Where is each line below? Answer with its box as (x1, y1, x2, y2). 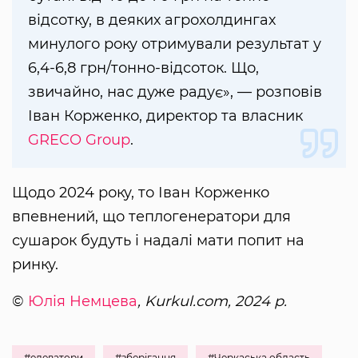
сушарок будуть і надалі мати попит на (12, 232, 304, 250)
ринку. (12, 256, 58, 274)
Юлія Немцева (28, 292, 137, 311)
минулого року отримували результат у (28, 35, 321, 54)
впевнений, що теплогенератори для (12, 208, 291, 226)
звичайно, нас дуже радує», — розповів (28, 83, 322, 101)
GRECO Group (28, 131, 130, 149)
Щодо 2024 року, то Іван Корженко (12, 184, 269, 202)
